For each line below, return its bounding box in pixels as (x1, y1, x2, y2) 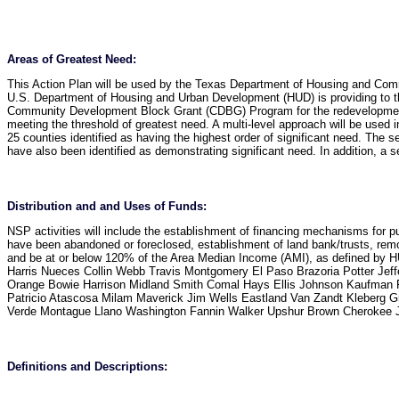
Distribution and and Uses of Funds (7, 199, 203, 214)
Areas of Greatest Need (7, 53, 133, 67)
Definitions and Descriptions (7, 360, 164, 374)
